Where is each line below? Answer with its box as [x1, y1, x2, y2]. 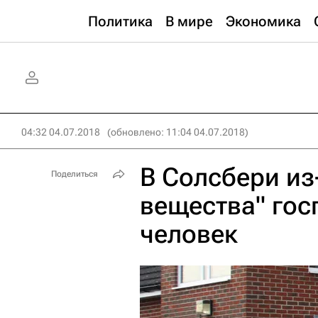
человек [140, 219, 238, 249]
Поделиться [51, 169, 98, 179]
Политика [88, 13, 153, 30]
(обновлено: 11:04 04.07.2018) [107, 126, 248, 138]
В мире [165, 13, 213, 30]
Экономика [226, 13, 301, 30]
